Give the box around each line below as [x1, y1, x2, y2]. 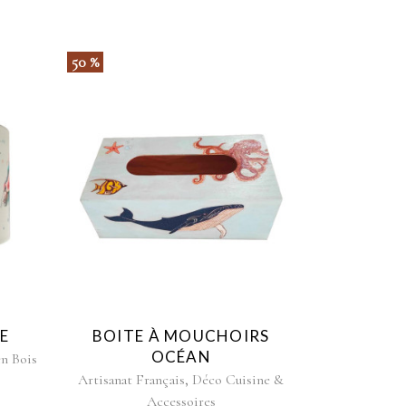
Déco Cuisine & [192, 371, 285, 390]
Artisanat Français [78, 371, 186, 390]
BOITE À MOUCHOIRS [92, 326, 270, 346]
